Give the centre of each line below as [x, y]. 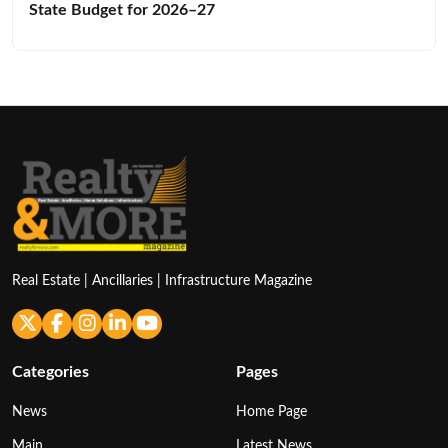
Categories [50, 371]
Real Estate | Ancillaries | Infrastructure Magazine [162, 280]
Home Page [271, 411]
